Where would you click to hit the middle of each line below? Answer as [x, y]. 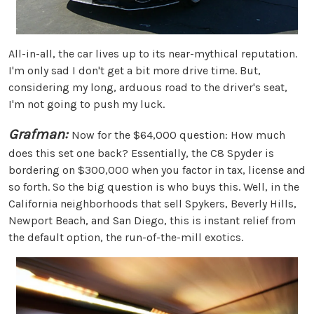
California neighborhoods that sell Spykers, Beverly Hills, [152, 204]
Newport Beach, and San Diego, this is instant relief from [152, 221]
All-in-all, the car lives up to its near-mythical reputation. [153, 54]
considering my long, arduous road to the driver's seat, [148, 88]
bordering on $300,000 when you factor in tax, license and [157, 170]
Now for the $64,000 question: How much [178, 135]
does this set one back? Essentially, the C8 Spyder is [141, 153]
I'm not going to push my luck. [87, 104]
